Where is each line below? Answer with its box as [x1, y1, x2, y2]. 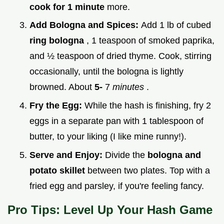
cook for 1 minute [29, 1, 107, 12]
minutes [112, 82, 146, 92]
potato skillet [29, 165, 87, 175]
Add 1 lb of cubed [141, 20, 211, 30]
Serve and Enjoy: [29, 149, 105, 160]
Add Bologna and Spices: [29, 20, 141, 30]
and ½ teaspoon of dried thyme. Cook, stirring [29, 51, 211, 61]
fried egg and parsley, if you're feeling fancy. [29, 180, 204, 191]
